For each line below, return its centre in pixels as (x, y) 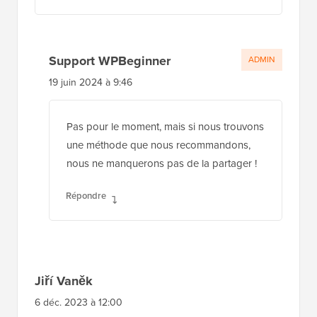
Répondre (86, 195)
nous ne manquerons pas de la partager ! (162, 163)
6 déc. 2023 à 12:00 (79, 302)
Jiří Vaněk (64, 281)
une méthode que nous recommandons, (158, 145)
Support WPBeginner (110, 60)
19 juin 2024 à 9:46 (91, 82)
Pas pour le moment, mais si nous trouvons (165, 126)
